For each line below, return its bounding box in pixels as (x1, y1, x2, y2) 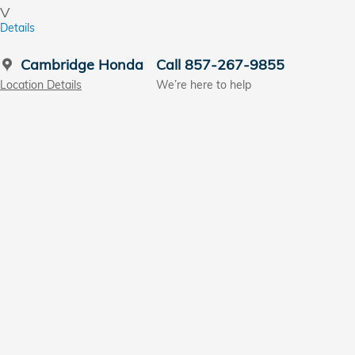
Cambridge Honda (21, 55, 143, 74)
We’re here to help (156, 78, 251, 91)
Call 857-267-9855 (156, 55, 284, 74)
